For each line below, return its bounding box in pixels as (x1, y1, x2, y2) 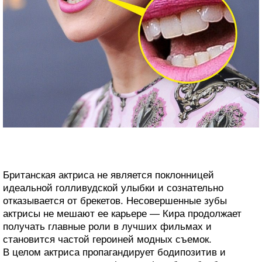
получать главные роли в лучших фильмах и (3, 220, 212, 232)
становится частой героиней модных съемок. (3, 233, 212, 245)
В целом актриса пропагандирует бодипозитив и (3, 246, 226, 258)
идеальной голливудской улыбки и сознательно (3, 182, 223, 194)
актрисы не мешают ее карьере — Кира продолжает (3, 208, 242, 219)
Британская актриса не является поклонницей (3, 169, 214, 181)
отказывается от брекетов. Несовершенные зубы (3, 195, 227, 206)
